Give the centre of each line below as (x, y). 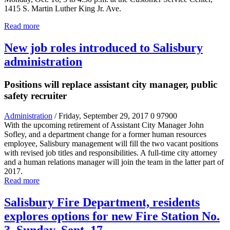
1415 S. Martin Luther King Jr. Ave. (63, 9)
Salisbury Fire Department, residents (102, 202)
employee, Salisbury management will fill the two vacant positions (111, 143)
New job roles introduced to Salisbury (103, 48)
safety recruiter (35, 95)
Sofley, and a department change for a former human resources (105, 134)
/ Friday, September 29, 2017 (101, 116)
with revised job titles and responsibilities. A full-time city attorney (111, 152)
